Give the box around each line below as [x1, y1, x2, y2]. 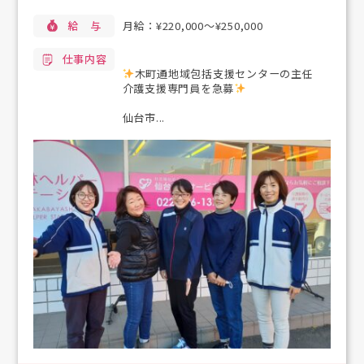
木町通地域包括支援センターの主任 [134, 66, 314, 82]
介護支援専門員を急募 [122, 80, 235, 97]
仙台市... [122, 110, 166, 126]
